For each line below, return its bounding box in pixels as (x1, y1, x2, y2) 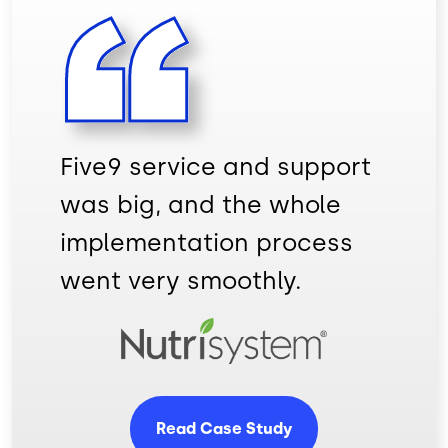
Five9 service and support (60, 152, 371, 182)
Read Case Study (156, 418, 292, 438)
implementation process (60, 228, 353, 258)
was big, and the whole (60, 190, 341, 220)
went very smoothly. (60, 266, 302, 296)
